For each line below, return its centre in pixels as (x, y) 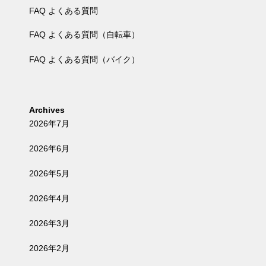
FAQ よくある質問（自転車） (84, 34)
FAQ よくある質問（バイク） (84, 59)
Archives (47, 110)
